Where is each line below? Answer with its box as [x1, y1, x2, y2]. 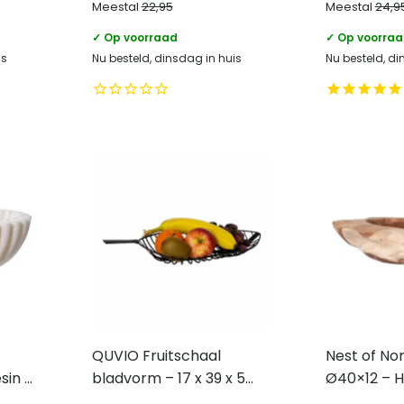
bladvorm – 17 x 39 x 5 [91, 367, 245, 389]
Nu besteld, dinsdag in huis [91, 50, 242, 66]
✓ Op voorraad [91, 29, 178, 45]
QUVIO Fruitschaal [91, 344, 221, 366]
